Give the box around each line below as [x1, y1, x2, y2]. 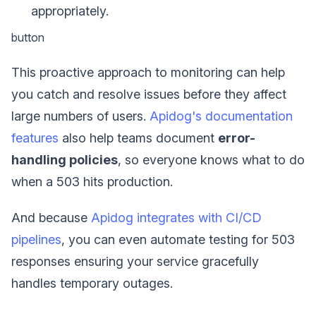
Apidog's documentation [150, 108, 293, 123]
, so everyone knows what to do [118, 152, 305, 167]
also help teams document [59, 130, 218, 145]
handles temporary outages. [11, 275, 173, 291]
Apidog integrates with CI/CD [91, 209, 262, 225]
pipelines [11, 231, 61, 247]
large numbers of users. [11, 108, 150, 123]
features [11, 130, 59, 145]
